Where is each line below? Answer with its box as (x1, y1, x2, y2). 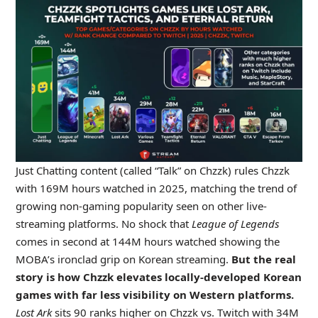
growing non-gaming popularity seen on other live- (15, 198, 267, 213)
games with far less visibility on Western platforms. (15, 287, 294, 302)
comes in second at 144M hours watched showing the (15, 234, 280, 248)
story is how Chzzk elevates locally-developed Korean (15, 269, 302, 284)
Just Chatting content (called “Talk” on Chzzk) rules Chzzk (15, 163, 290, 177)
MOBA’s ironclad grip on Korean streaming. (15, 251, 231, 266)
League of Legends (191, 216, 279, 231)
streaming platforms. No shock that (15, 216, 192, 231)
